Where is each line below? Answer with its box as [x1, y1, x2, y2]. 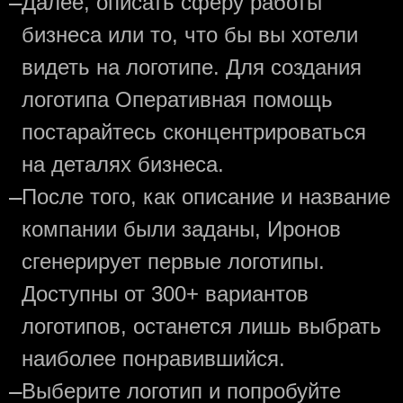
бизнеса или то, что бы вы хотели [22, 22, 358, 48]
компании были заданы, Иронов [22, 217, 341, 242]
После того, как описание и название [22, 184, 390, 210]
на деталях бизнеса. [22, 152, 224, 177]
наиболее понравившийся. [22, 346, 285, 372]
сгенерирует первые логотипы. [22, 249, 325, 274]
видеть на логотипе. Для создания [22, 55, 362, 80]
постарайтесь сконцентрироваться [22, 120, 366, 145]
